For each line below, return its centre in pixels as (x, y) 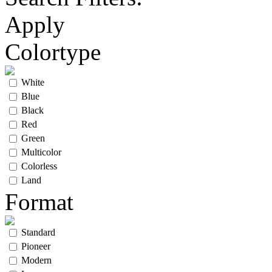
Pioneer (36, 246)
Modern (36, 260)
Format (39, 202)
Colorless (39, 166)
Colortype (53, 52)
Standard (38, 232)
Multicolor (41, 152)
